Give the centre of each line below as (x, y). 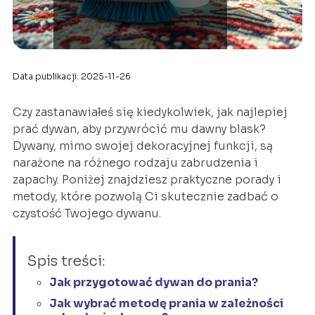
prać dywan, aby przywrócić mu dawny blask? (139, 129)
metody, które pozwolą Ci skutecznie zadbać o (145, 197)
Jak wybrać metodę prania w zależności (166, 304)
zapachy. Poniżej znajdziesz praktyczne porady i (147, 180)
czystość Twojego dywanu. (86, 214)
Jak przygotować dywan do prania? (153, 283)
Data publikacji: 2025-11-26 (71, 77)
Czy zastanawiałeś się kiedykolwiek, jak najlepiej (150, 112)
